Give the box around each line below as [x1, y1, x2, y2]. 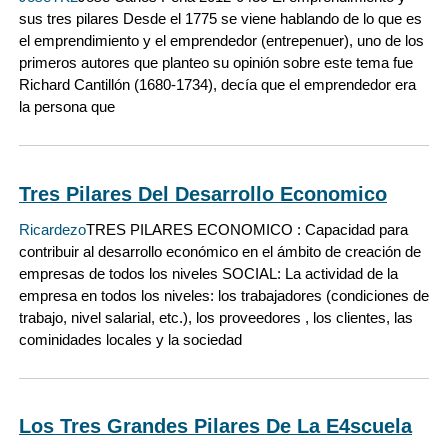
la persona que [19, 98, 115, 116]
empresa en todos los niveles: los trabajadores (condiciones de [19, 286, 429, 304]
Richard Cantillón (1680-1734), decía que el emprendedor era [19, 76, 416, 94]
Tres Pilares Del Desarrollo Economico [19, 182, 387, 205]
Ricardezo [19, 220, 86, 238]
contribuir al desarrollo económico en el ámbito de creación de [19, 242, 421, 260]
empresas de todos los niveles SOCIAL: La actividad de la [19, 264, 398, 282]
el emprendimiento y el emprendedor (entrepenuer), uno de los [19, 32, 424, 50]
